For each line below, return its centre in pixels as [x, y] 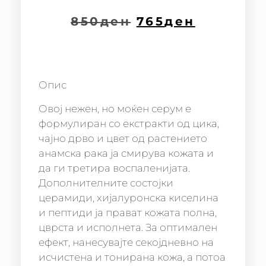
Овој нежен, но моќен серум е [115, 108]
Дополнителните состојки [106, 183]
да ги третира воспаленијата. [114, 168]
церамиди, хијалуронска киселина [129, 197]
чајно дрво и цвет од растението [123, 138]
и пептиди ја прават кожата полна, [128, 212]
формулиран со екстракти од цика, [129, 123]
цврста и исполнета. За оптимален [128, 227]
